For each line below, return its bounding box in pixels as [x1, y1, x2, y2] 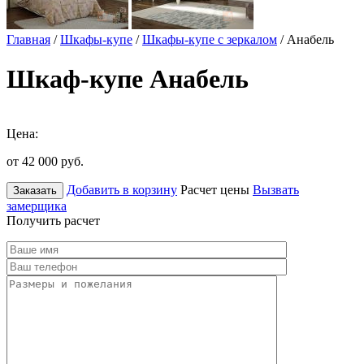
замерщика [6, 198, 67, 213]
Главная [6, 32, 50, 46]
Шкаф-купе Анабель [6, 64, 249, 94]
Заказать [13, 184, 57, 197]
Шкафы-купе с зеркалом [142, 32, 277, 46]
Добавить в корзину [67, 182, 177, 197]
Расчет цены [180, 182, 249, 197]
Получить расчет [6, 213, 100, 227]
